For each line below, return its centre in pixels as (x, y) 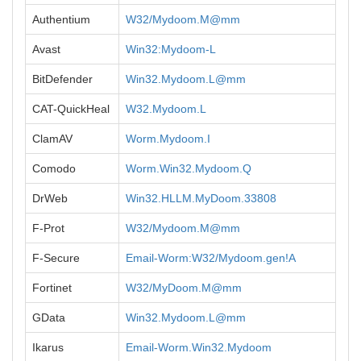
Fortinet (52, 288)
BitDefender (62, 79)
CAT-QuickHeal (71, 109)
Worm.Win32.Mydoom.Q (189, 168)
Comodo (54, 168)
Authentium (61, 19)
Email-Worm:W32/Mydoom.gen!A (211, 258)
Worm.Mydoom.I (168, 139)
